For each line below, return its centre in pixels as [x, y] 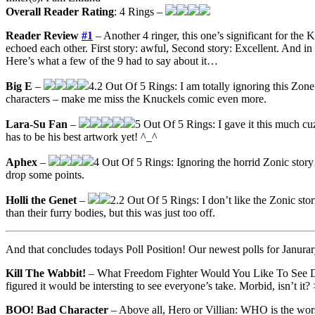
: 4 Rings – [140, 12]
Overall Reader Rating [60, 12]
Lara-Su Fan [37, 124]
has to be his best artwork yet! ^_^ [82, 137]
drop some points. [45, 175]
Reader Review [44, 36]
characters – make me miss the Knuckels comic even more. [136, 99]
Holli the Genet [41, 200]
